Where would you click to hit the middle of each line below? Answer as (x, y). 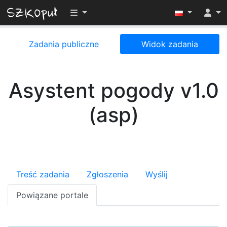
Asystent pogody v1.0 (113, 90)
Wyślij (157, 174)
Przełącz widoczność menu (122, 12)
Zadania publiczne (64, 44)
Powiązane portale (52, 195)
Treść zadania (43, 174)
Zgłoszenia (107, 174)
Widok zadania (170, 44)
